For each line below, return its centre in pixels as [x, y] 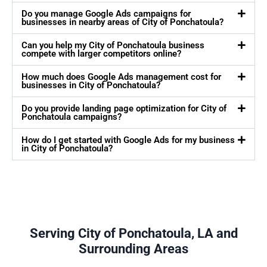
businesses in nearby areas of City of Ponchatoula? [122, 22]
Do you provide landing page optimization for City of [124, 109]
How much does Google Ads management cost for [121, 77]
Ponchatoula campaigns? [72, 117]
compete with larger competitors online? [101, 54]
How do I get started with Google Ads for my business [128, 140]
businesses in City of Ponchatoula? [91, 86]
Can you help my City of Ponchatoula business [113, 46]
